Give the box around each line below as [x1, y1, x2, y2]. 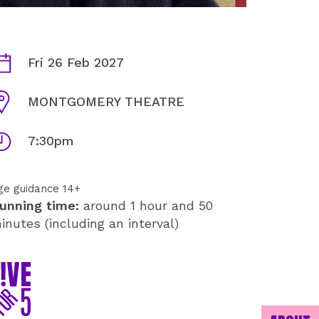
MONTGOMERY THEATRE [28, 94, 184, 110]
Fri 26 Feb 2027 [28, 55, 124, 70]
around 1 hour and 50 [79, 198, 213, 214]
